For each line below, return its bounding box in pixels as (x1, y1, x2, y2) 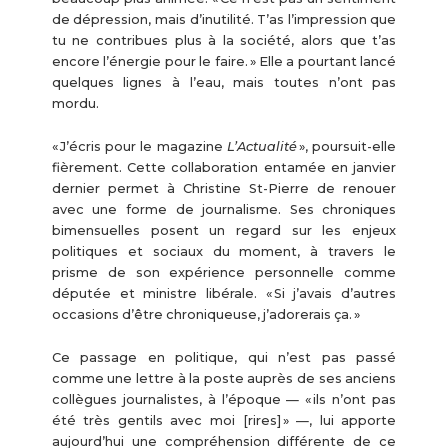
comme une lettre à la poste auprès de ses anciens (51, 371, 397, 387)
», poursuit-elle (298, 139, 397, 155)
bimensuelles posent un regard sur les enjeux (51, 223, 397, 239)
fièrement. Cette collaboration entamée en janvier (51, 160, 397, 176)
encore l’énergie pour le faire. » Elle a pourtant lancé (51, 53, 397, 69)
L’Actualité (226, 139, 299, 155)
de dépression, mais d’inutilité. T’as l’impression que (51, 11, 397, 27)
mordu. (51, 95, 99, 111)
